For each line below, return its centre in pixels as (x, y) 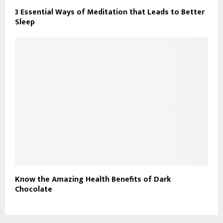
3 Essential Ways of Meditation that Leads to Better (110, 12)
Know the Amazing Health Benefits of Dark (93, 180)
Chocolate (34, 190)
